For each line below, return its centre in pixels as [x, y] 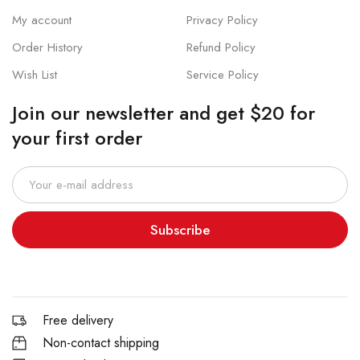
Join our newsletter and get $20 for [164, 113]
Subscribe [180, 230]
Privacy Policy [222, 20]
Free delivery [78, 321]
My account [42, 20]
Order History [47, 48]
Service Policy [222, 75]
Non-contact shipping [100, 343]
